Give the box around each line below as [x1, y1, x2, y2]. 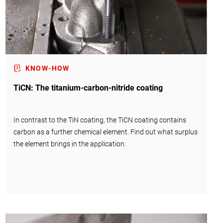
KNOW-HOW [25, 64, 70, 72]
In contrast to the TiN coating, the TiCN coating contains [13, 115, 186, 124]
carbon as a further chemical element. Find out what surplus [13, 127, 198, 136]
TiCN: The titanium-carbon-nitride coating [13, 83, 163, 93]
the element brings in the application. [13, 139, 126, 148]
